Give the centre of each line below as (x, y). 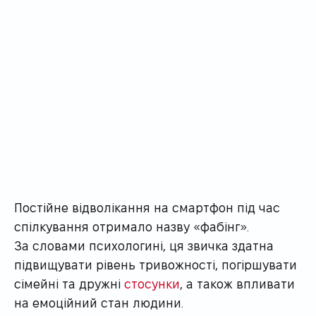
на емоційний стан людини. (99, 302)
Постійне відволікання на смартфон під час (147, 207)
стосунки (152, 283)
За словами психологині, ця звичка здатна (144, 245)
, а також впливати (237, 283)
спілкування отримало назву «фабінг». (132, 226)
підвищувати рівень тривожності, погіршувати (156, 264)
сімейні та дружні (69, 283)
